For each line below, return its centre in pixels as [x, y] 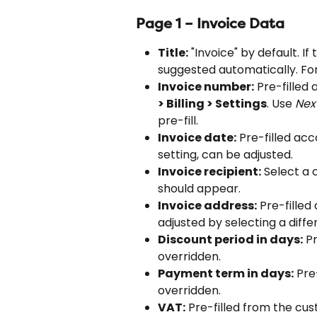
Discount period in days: [230, 240]
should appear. [199, 189]
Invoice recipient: [209, 172]
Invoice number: [206, 87]
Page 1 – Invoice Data [210, 24]
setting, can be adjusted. [225, 155]
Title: [173, 53]
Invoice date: [197, 138]
